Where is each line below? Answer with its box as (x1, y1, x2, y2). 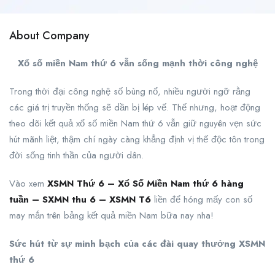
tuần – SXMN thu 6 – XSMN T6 (9, 193, 151, 206)
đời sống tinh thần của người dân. (9, 149, 144, 162)
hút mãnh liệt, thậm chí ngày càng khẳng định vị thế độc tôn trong (9, 133, 265, 146)
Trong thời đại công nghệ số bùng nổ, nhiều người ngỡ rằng (9, 85, 250, 98)
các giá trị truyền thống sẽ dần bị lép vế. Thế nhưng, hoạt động (9, 101, 260, 114)
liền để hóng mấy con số (151, 193, 252, 206)
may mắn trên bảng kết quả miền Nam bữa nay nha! (9, 209, 214, 222)
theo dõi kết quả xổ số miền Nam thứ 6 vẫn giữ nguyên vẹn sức (9, 117, 261, 130)
